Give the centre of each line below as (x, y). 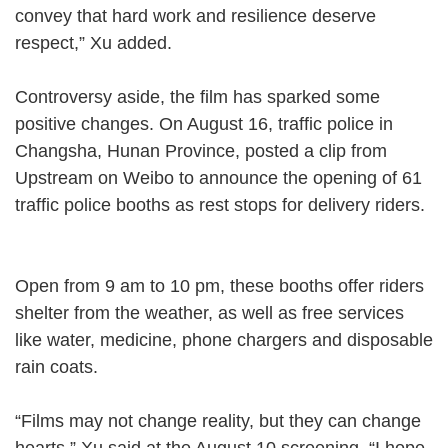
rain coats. (68, 366)
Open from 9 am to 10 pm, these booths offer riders (219, 285)
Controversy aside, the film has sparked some (197, 96)
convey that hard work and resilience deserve (195, 15)
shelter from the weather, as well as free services (209, 312)
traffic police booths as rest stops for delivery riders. (220, 204)
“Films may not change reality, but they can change (218, 420)
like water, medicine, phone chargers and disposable (224, 339)
